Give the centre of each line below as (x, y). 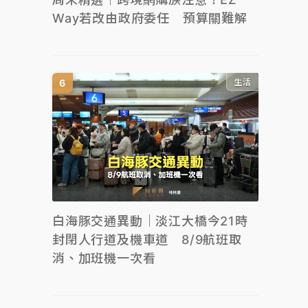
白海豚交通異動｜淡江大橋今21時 (150, 221)
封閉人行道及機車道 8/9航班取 (147, 240)
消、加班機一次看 (104, 258)
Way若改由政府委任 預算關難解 (150, 18)
